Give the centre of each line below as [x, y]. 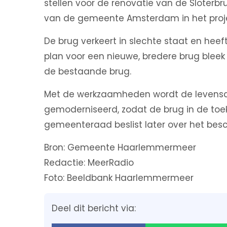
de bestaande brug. [88, 71]
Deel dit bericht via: [94, 208]
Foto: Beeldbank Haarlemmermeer [119, 178]
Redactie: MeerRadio [89, 163]
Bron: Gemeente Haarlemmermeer [120, 147]
